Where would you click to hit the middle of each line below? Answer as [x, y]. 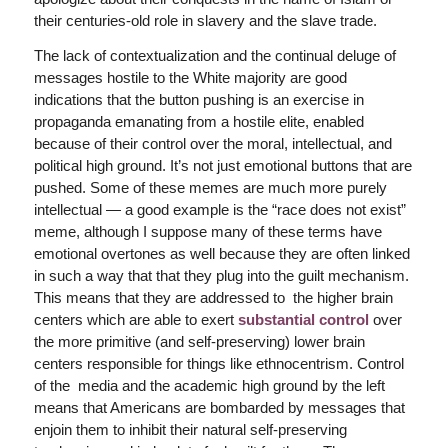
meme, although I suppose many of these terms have [207, 231]
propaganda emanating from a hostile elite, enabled [198, 121]
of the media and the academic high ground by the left [209, 385]
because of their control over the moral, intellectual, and [212, 143]
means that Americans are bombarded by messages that [219, 407]
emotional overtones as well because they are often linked [221, 253]
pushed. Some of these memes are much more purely [210, 187]
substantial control [303, 319]
